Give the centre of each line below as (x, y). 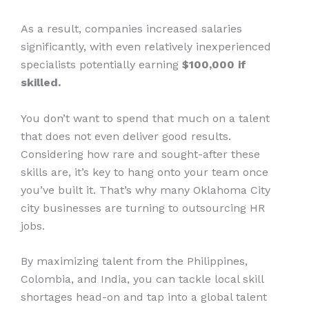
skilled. (41, 83)
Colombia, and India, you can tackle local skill (142, 279)
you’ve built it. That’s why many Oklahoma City (146, 190)
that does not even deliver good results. (126, 136)
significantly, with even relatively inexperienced (146, 47)
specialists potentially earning (100, 65)
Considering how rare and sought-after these (140, 154)
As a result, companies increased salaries (131, 29)
